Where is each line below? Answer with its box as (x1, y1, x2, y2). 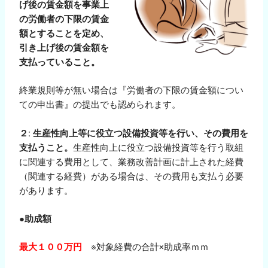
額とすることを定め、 (19, 28, 109, 39)
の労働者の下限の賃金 (19, 14, 109, 25)
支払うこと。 (19, 142, 74, 153)
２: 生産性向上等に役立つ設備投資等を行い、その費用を (19, 127, 249, 139)
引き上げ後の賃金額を (19, 42, 109, 54)
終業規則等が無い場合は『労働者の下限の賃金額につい (19, 85, 244, 96)
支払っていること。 (19, 57, 100, 68)
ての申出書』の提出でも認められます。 (19, 99, 181, 111)
